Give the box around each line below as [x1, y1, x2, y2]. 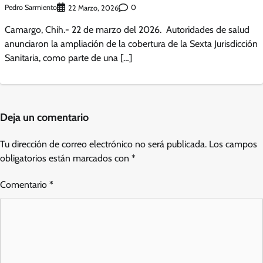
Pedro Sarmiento [5, 3, 57, 12]
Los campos [209, 138, 257, 150]
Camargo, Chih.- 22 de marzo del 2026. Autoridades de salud [5, 23, 249, 35]
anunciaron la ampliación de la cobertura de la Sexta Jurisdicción [5, 38, 258, 49]
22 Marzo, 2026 [68, 3, 119, 12]
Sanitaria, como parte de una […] [5, 52, 132, 63]
